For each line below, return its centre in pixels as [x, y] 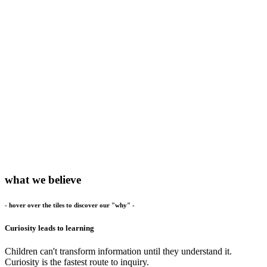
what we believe [43, 180]
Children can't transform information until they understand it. [118, 252]
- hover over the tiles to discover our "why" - [70, 205]
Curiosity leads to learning [49, 228]
